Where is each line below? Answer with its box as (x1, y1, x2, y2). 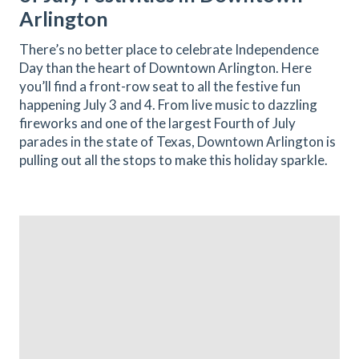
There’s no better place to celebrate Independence (19, 41, 319, 58)
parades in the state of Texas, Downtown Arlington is (19, 133, 336, 150)
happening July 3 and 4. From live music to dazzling (19, 96, 317, 113)
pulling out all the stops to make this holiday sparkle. (19, 151, 328, 168)
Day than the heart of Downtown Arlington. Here (19, 59, 312, 76)
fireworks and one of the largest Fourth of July (19, 115, 296, 131)
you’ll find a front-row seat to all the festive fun (19, 78, 301, 95)
